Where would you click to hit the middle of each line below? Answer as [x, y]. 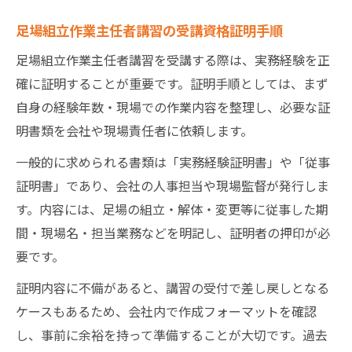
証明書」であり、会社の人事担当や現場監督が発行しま [172, 185]
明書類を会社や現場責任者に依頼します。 [134, 130]
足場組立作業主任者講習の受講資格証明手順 [149, 29]
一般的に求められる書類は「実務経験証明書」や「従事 [173, 161]
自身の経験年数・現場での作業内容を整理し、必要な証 [173, 106]
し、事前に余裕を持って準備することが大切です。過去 [172, 334]
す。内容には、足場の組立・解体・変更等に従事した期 [172, 209]
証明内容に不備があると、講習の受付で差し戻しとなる [172, 287]
